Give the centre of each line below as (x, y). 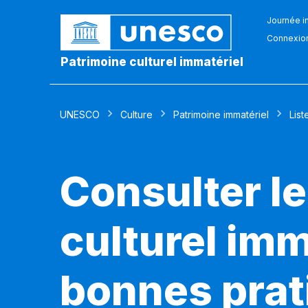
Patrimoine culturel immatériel (152, 62)
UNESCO (80, 114)
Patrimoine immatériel (221, 114)
